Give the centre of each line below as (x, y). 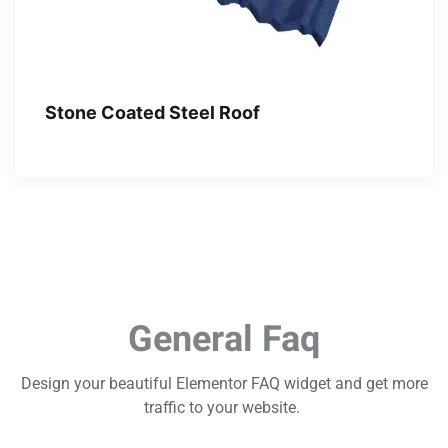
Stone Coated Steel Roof (152, 113)
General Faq (224, 340)
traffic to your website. (224, 408)
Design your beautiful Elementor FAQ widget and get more (224, 384)
